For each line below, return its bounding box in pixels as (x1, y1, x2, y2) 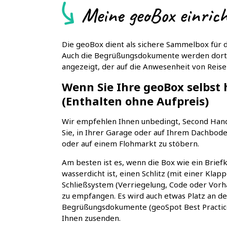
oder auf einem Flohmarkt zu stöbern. (62, 138, 199, 148)
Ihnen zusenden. (62, 213, 121, 223)
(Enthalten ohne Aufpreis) (62, 93, 209, 108)
